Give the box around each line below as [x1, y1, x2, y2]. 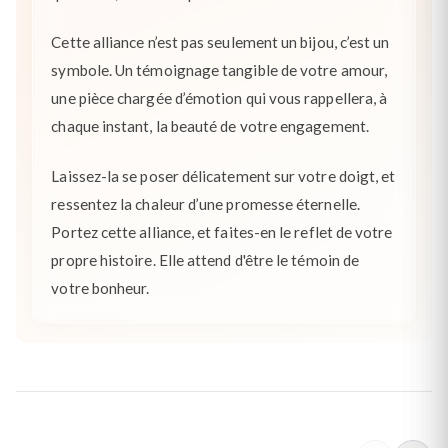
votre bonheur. [51, 278, 150, 297]
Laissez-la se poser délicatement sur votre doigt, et [51, 166, 396, 185]
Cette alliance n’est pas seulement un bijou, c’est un [51, 33, 390, 52]
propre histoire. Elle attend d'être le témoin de [51, 250, 360, 269]
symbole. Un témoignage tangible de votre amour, [51, 61, 387, 80]
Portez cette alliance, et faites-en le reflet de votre [51, 222, 393, 241]
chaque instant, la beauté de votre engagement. [51, 117, 369, 136]
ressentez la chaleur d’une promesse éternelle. [51, 194, 360, 213]
